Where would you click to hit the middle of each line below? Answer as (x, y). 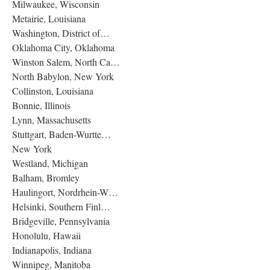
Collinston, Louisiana (53, 90)
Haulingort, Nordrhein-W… (65, 192)
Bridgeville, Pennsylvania (61, 221)
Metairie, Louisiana (49, 18)
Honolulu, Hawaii (46, 235)
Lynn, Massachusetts (52, 119)
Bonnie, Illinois (41, 105)
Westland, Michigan (50, 163)
